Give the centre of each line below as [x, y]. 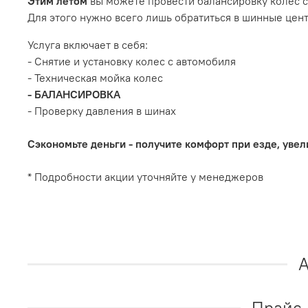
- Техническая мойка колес [95, 78]
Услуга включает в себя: [88, 45]
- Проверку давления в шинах [102, 111]
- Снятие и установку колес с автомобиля [132, 62]
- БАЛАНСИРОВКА [74, 95]
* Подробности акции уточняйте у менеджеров [145, 177]
